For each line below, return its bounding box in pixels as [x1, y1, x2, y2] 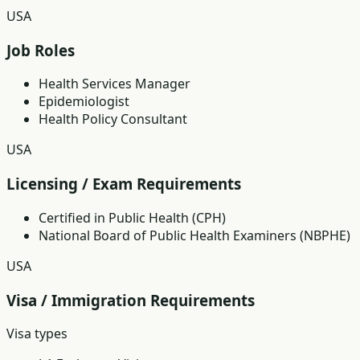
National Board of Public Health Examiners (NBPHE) [39, 226, 350, 244]
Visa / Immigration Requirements [6, 289, 255, 310]
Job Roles [6, 39, 75, 60]
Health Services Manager [39, 75, 190, 93]
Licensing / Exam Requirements [6, 174, 241, 194]
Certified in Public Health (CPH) [39, 208, 226, 227]
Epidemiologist [39, 92, 129, 111]
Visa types [6, 325, 67, 343]
